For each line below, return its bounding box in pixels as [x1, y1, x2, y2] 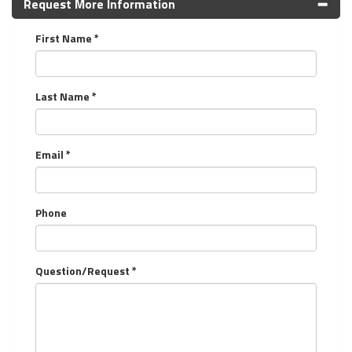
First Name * [35, 29, 99, 46]
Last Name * [35, 87, 97, 104]
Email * [35, 145, 71, 163]
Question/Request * [35, 262, 137, 279]
